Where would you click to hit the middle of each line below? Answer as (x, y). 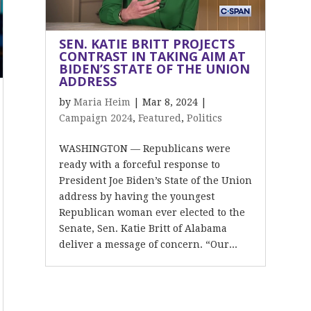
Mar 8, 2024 (170, 102)
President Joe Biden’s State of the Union (155, 180)
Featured (159, 118)
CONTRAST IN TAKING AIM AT (152, 56)
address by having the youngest (136, 196)
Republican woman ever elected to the (152, 212)
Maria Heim (102, 102)
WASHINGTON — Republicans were (144, 149)
